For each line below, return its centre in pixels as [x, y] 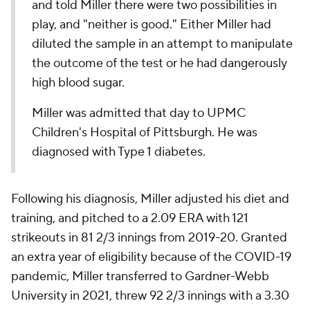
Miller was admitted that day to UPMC [139, 113]
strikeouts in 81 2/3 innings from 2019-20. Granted [149, 238]
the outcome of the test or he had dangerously [159, 63]
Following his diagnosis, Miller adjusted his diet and [150, 199]
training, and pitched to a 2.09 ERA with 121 [130, 218]
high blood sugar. [81, 83]
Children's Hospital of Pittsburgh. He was [145, 133]
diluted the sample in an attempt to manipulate [162, 44]
